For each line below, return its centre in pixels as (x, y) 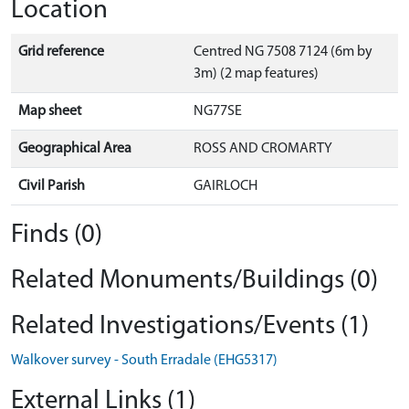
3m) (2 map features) (256, 74)
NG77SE (218, 112)
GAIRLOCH (225, 187)
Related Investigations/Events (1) (190, 327)
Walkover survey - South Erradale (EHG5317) (144, 361)
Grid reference (61, 52)
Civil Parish (52, 187)
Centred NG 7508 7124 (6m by (283, 52)
